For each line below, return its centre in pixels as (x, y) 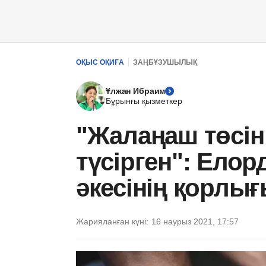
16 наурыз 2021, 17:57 (195, 221)
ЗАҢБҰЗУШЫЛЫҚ (165, 62)
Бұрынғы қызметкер (144, 101)
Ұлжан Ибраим (136, 91)
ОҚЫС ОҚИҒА (100, 62)
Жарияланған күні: (112, 221)
